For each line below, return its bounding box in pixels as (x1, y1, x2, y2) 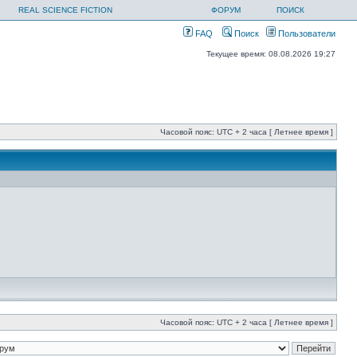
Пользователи (276, 29, 335, 38)
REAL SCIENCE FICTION (18, 6, 112, 14)
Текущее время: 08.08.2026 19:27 (206, 49, 335, 58)
